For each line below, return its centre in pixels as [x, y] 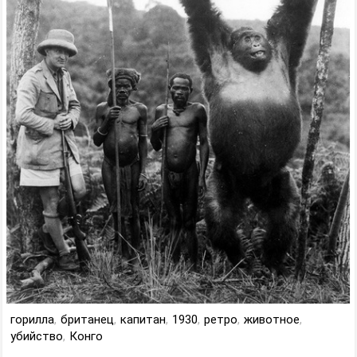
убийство [37, 336]
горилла [32, 319]
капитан [143, 319]
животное [272, 319]
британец [87, 319]
